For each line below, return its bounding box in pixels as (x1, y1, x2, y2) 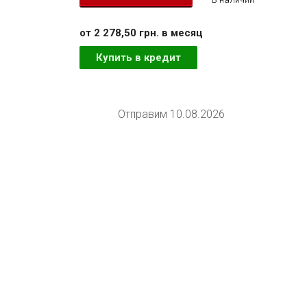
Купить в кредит (95, 51, 181, 64)
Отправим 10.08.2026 (117, 107, 225, 121)
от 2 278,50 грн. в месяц (79, 27, 203, 39)
